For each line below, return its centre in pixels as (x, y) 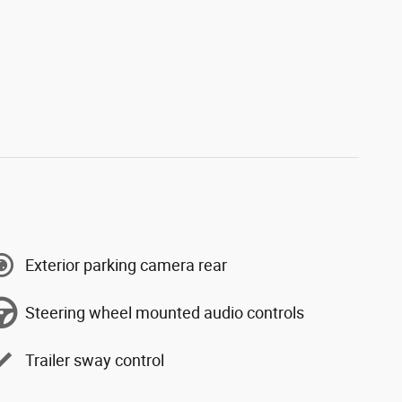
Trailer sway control (95, 360)
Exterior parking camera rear (126, 265)
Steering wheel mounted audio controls (165, 312)
